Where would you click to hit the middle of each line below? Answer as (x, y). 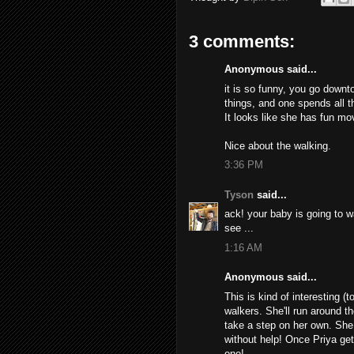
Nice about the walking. (278, 145)
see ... (239, 228)
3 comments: (242, 41)
